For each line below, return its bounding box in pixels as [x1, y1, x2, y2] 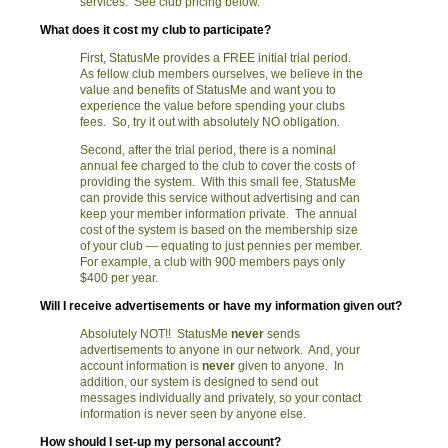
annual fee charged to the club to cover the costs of [80, 159, 355, 173]
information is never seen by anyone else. [80, 407, 306, 421]
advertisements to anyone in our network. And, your [80, 343, 360, 357]
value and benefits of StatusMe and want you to [80, 83, 336, 97]
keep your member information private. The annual [80, 207, 357, 221]
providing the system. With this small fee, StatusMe [80, 175, 356, 189]
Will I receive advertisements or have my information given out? [40, 299, 402, 313]
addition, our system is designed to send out [80, 375, 318, 389]
